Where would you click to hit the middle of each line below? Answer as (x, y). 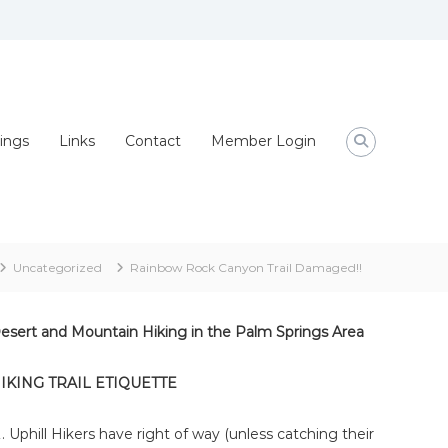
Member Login (263, 141)
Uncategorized (57, 267)
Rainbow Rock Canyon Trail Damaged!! (246, 267)
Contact (153, 141)
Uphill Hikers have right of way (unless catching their (192, 434)
